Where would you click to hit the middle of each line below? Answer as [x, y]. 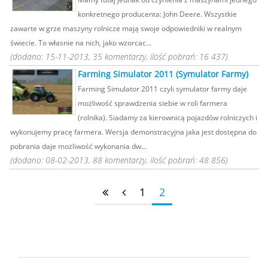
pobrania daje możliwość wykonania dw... [78, 146]
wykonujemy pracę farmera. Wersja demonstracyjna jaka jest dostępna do [133, 132]
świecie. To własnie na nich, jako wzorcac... [81, 42]
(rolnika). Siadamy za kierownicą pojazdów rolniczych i [167, 117]
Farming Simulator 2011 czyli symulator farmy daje [162, 89]
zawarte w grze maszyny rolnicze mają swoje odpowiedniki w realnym [126, 28]
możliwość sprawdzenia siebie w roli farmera [153, 103]
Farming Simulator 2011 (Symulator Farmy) [163, 74]
